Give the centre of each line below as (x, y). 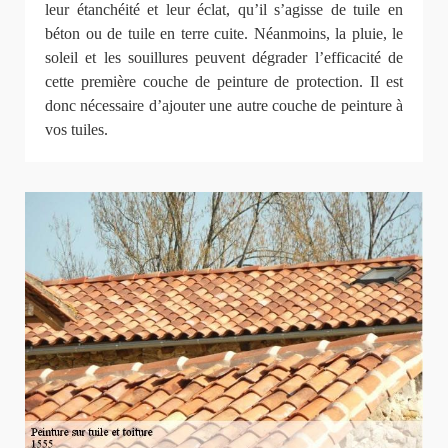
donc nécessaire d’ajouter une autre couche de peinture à (224, 105)
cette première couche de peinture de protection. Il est (224, 81)
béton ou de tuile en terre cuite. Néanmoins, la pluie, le (224, 33)
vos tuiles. (76, 129)
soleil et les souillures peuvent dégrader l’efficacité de (224, 57)
